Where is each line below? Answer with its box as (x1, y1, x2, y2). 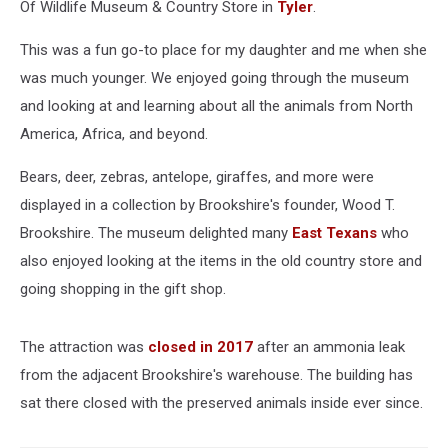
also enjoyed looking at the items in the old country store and (20, 252, 422, 270)
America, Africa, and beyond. (20, 125, 208, 143)
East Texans (292, 224, 377, 242)
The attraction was (20, 338, 148, 356)
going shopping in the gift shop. (20, 280, 226, 298)
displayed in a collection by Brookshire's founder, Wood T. (20, 196, 395, 214)
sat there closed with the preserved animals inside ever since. (20, 394, 423, 412)
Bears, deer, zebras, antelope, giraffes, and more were (20, 168, 374, 186)
